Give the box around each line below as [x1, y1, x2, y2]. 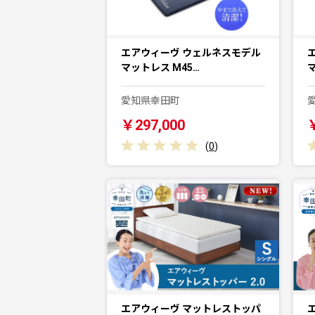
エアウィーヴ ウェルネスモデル [121, 47, 261, 59]
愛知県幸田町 [121, 95, 180, 107]
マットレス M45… [121, 62, 200, 74]
